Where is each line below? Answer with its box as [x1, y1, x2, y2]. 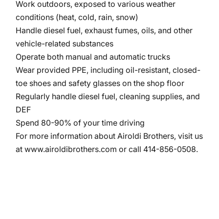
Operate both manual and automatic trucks [16, 52, 170, 62]
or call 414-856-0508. [117, 144, 198, 154]
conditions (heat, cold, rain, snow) [16, 12, 138, 22]
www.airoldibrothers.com [24, 144, 117, 154]
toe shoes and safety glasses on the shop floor [16, 78, 184, 88]
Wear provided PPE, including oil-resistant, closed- [16, 65, 200, 75]
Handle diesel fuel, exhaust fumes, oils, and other [16, 25, 193, 35]
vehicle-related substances [16, 39, 113, 48]
